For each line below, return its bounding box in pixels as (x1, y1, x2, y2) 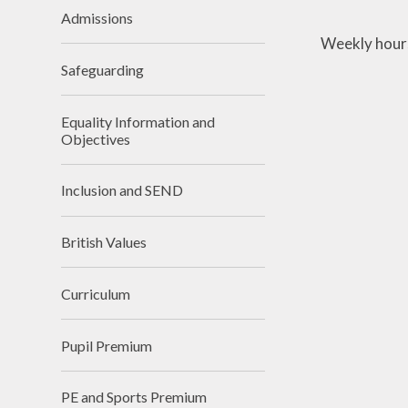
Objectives (61, 129, 131, 148)
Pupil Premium (61, 336, 153, 354)
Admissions (61, 8, 134, 26)
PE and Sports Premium (61, 388, 208, 406)
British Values (61, 233, 148, 251)
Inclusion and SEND (61, 181, 184, 199)
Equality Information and (61, 112, 216, 130)
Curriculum (61, 284, 131, 302)
